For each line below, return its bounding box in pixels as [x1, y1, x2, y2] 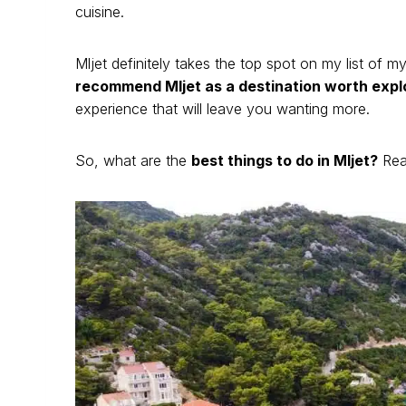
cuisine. [75, 3, 129, 22]
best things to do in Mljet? [191, 151, 378, 170]
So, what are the [75, 151, 191, 170]
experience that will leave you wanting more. [75, 100, 374, 119]
